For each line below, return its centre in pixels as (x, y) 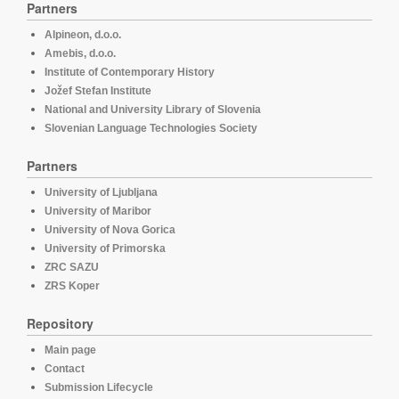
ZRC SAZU (72, 267)
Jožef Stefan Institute (98, 90)
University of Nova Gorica (110, 229)
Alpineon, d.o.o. (83, 34)
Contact (65, 368)
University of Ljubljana (101, 192)
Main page (70, 350)
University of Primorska (105, 248)
